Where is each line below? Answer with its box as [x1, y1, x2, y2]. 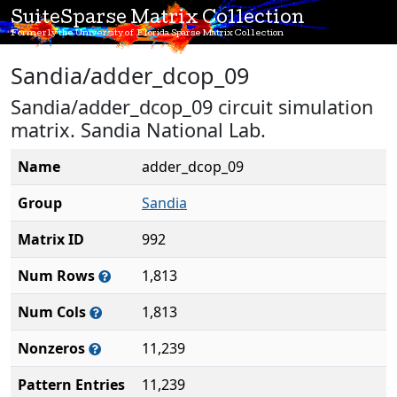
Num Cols [18, 302, 90, 322]
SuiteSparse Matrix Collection [11, 11, 305, 28]
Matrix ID [18, 230, 84, 249]
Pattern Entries [18, 375, 125, 394]
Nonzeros [18, 339, 89, 358]
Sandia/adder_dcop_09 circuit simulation [11, 94, 373, 120]
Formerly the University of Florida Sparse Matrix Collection [11, 29, 284, 38]
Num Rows [18, 266, 98, 285]
